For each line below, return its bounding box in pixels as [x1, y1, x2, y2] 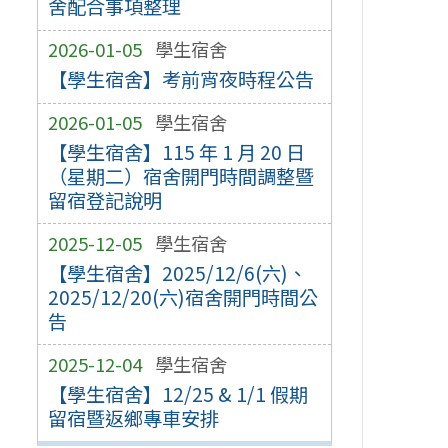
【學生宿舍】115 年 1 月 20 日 [47, 137, 305, 166]
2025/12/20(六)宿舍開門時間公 [47, 282, 318, 311]
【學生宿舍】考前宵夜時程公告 [47, 65, 314, 94]
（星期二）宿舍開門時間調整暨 [47, 161, 314, 190]
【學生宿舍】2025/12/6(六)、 [47, 258, 307, 287]
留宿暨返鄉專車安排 [47, 403, 219, 432]
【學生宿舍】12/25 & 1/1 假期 [47, 379, 308, 408]
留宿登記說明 [47, 185, 162, 214]
